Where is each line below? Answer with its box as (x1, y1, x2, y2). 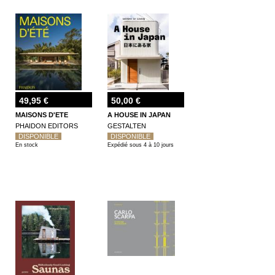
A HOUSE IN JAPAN (107, 110, 171, 118)
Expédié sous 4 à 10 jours (107, 141, 174, 148)
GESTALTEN (107, 122, 146, 130)
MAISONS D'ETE (15, 110, 68, 118)
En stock (15, 141, 38, 148)
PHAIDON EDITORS (15, 122, 78, 130)
